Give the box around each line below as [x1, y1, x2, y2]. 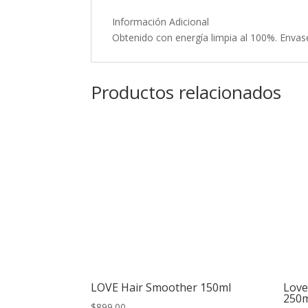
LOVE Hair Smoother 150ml [91, 280, 231, 296]
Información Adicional [112, 15, 209, 29]
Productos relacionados [91, 79, 281, 104]
